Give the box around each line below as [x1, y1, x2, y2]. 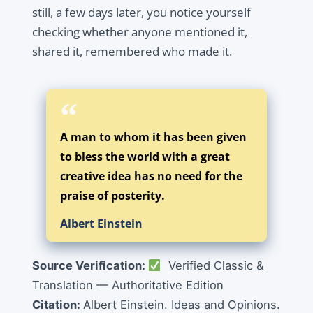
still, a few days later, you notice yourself [31, 4, 251, 20]
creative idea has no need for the [59, 168, 242, 184]
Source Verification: [31, 259, 148, 272]
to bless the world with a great [59, 149, 230, 164]
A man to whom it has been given [59, 129, 247, 145]
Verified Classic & [161, 259, 264, 272]
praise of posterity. [59, 188, 165, 203]
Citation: [31, 298, 83, 312]
